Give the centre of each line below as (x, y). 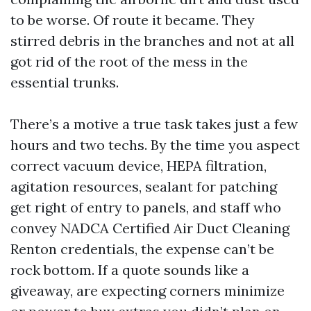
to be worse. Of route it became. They (133, 20)
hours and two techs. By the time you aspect (155, 145)
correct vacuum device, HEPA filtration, (138, 166)
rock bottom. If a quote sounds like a (130, 270)
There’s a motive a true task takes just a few (154, 124)
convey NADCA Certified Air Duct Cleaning (150, 228)
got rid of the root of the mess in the (129, 61)
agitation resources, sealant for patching (144, 186)
